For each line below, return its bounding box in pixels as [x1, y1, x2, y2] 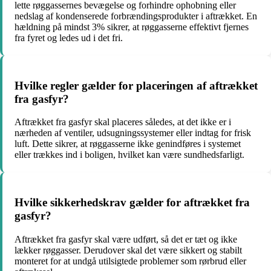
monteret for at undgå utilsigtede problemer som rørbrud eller [15, 255, 246, 266]
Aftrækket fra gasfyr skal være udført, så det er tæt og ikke [15, 233, 237, 244]
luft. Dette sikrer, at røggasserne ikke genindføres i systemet [15, 139, 241, 149]
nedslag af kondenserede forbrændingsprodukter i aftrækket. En [15, 10, 257, 21]
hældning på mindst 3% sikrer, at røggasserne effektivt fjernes [15, 21, 249, 32]
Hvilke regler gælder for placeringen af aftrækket [15, 79, 258, 92]
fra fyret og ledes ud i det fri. [15, 32, 123, 43]
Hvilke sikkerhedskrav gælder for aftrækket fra [15, 196, 250, 209]
